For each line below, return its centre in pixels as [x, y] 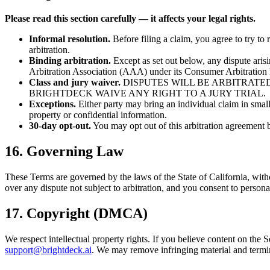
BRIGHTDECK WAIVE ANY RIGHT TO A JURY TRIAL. [147, 93]
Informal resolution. [70, 39]
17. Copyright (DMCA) [76, 213]
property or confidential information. [98, 115]
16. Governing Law [64, 151]
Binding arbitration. [70, 61]
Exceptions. [52, 104]
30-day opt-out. [60, 126]
